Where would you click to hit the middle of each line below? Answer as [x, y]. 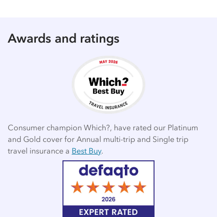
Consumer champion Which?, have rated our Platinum [103, 127]
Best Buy [86, 150]
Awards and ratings [64, 38]
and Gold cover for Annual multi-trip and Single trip [98, 139]
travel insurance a [40, 150]
